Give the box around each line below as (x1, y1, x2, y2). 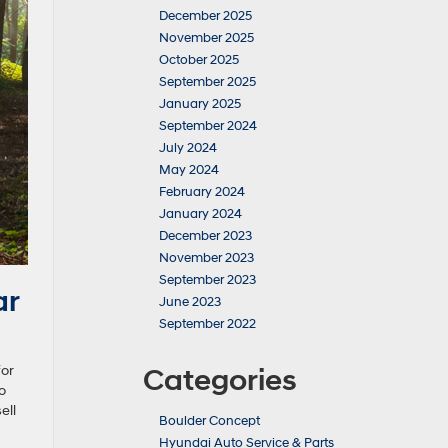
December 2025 (159, 8, 252, 24)
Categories (143, 362, 297, 399)
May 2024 (159, 162, 219, 178)
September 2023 (159, 272, 256, 288)
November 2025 (159, 30, 254, 46)
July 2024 (159, 140, 217, 156)
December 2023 (159, 228, 252, 244)
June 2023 (159, 294, 221, 310)
